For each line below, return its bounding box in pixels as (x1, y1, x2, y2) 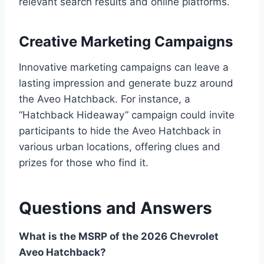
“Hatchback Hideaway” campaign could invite (19, 108, 235, 121)
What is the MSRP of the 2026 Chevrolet (19, 230, 219, 242)
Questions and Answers (19, 197, 212, 218)
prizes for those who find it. (19, 156, 148, 169)
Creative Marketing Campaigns (19, 32, 233, 50)
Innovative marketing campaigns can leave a (19, 61, 229, 73)
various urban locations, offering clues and (19, 140, 220, 153)
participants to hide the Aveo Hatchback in (19, 124, 221, 137)
